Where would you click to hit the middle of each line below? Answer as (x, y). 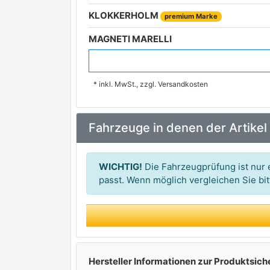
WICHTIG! (121, 167)
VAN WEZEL (115, 62)
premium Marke (191, 16)
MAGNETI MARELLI (130, 39)
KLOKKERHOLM (124, 15)
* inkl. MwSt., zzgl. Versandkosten (151, 84)
